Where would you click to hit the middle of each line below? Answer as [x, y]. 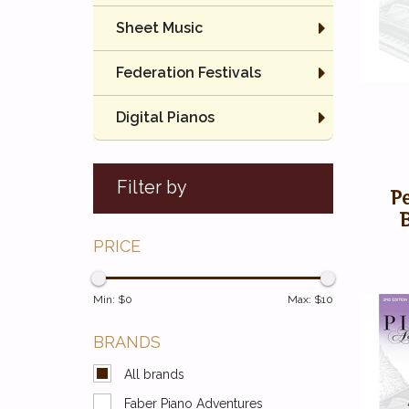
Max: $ [304, 299]
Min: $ [109, 299]
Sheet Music [159, 28]
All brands [154, 374]
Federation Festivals [189, 73]
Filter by [152, 188]
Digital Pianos [165, 117]
